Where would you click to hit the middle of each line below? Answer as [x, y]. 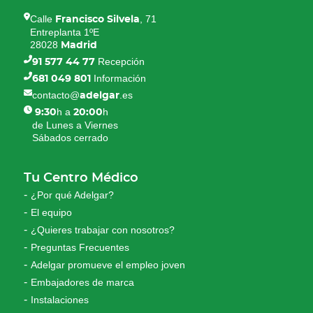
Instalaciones [60, 300]
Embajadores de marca [83, 283]
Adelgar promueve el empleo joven [108, 265]
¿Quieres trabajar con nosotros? [103, 230]
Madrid [79, 46]
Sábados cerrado [71, 138]
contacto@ [56, 95]
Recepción [120, 62]
